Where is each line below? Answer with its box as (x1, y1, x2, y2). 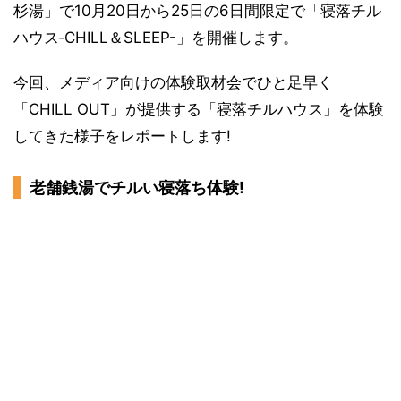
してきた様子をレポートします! (13, 127, 231, 145)
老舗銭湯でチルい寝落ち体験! (30, 178, 244, 197)
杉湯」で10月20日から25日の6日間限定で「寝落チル (13, 2, 381, 20)
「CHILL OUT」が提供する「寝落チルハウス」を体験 (13, 100, 384, 118)
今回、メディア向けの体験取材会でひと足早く (13, 73, 333, 91)
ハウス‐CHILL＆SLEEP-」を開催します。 (13, 29, 298, 47)
